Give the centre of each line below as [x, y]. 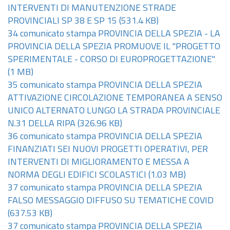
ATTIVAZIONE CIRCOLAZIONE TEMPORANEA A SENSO [115, 98]
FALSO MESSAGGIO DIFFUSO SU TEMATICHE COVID [111, 201]
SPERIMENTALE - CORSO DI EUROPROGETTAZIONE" [111, 60]
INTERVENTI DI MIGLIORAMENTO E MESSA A [99, 162]
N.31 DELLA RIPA [42, 124]
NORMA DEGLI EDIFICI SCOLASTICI [77, 175]
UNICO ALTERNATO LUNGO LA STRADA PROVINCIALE [114, 111]
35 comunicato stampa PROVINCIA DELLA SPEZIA [105, 85]
